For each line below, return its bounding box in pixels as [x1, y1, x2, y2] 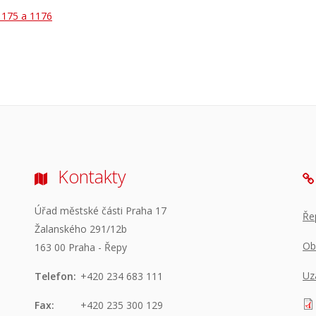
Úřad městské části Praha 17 [35, 203, 166, 217]
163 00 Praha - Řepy [35, 240, 127, 254]
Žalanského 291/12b [35, 221, 127, 236]
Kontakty [58, 164, 126, 189]
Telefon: [35, 269, 76, 283]
